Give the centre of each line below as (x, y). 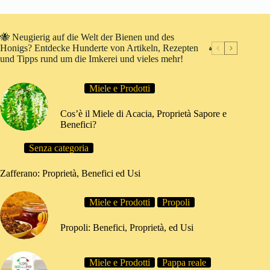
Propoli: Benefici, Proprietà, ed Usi (127, 228)
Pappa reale (184, 263)
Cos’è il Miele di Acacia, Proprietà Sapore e (143, 114)
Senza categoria (59, 148)
